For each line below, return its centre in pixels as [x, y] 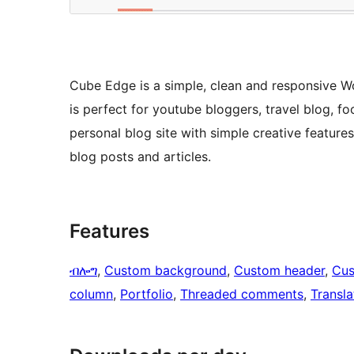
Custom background [166, 271]
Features [109, 232]
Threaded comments [242, 294]
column [91, 294]
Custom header [279, 271]
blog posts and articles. [140, 157]
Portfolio [147, 294]
